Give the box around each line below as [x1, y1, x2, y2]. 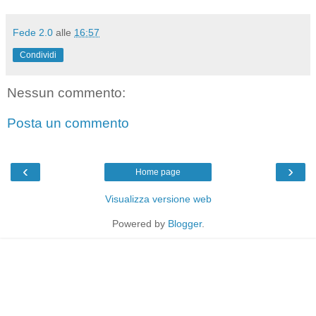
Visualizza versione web [104, 193, 212, 205]
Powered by [111, 217, 168, 229]
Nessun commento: [7, 85, 126, 100]
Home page [135, 166, 181, 177]
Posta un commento [7, 116, 129, 131]
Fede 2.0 [13, 26, 53, 38]
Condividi [20, 49, 56, 60]
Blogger [167, 217, 202, 229]
